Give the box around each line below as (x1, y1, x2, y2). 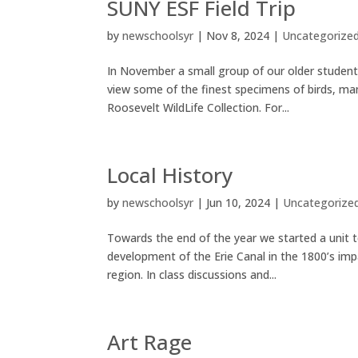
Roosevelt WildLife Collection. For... (107, 99, 290, 115)
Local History (107, 160, 233, 189)
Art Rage (107, 327, 193, 356)
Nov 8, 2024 (206, 27, 270, 43)
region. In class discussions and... (107, 266, 277, 282)
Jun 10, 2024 (206, 194, 271, 210)
